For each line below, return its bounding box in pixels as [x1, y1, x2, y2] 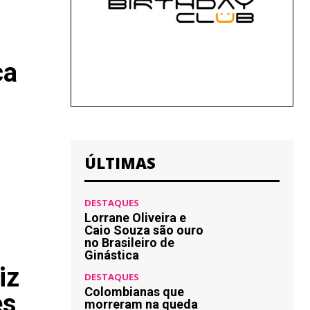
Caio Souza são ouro [84, 223, 203, 237]
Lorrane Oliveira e [84, 210, 186, 225]
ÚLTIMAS [84, 152, 156, 173]
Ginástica [84, 248, 139, 262]
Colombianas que [84, 284, 184, 299]
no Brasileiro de [84, 235, 174, 250]
